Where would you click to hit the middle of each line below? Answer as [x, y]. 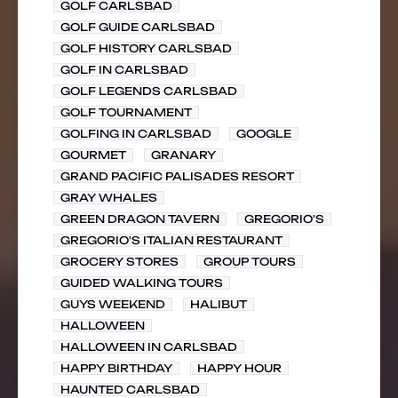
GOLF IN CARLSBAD [124, 70]
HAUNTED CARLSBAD [130, 390]
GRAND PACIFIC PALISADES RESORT [177, 176]
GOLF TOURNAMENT [126, 112]
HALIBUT [219, 304]
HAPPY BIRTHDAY [116, 368]
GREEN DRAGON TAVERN [140, 219]
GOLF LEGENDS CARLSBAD [149, 91]
